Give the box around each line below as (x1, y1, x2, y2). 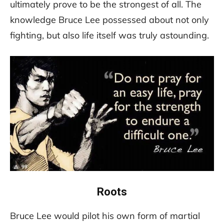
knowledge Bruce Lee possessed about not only (10, 13, 209, 25)
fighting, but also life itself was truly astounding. (10, 29, 209, 41)
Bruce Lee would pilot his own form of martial (10, 209, 200, 221)
